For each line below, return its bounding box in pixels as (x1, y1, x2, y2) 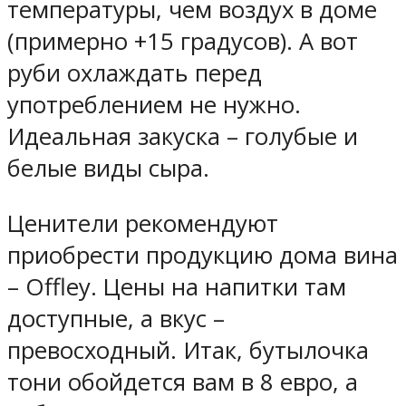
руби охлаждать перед (7, 57, 262, 90)
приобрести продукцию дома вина (7, 239, 398, 272)
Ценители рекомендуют (7, 208, 278, 240)
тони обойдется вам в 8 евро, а (7, 366, 358, 399)
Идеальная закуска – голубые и (7, 121, 358, 153)
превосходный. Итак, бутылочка (7, 334, 369, 367)
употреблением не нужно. (7, 89, 301, 121)
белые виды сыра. (7, 152, 209, 185)
